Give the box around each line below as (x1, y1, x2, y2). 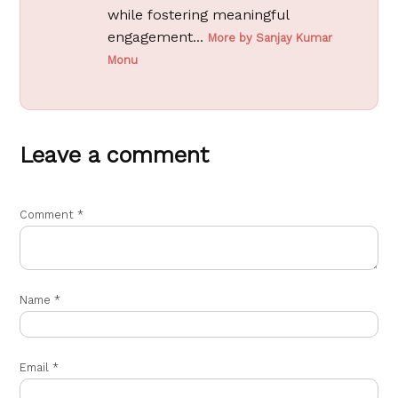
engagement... (107, 28, 209, 45)
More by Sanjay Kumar (208, 30, 333, 44)
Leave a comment (20, 141, 210, 168)
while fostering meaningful (107, 5, 290, 23)
